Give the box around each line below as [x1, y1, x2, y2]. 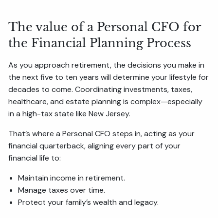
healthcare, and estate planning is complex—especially [8, 96, 203, 107]
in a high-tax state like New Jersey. [8, 109, 131, 119]
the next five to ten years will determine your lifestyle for [8, 72, 209, 83]
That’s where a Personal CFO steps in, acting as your [8, 128, 195, 139]
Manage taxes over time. [18, 185, 106, 196]
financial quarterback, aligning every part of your [8, 141, 181, 151]
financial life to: [8, 153, 61, 163]
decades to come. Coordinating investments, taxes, [8, 84, 193, 95]
